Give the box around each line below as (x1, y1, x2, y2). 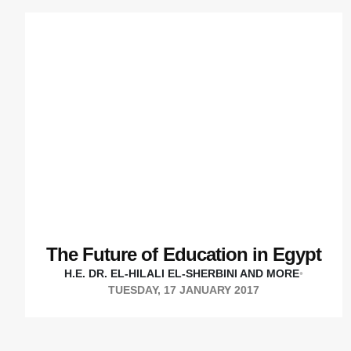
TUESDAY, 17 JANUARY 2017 (108, 283, 260, 296)
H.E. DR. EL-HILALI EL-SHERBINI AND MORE (64, 266, 300, 280)
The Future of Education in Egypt (46, 243, 322, 265)
